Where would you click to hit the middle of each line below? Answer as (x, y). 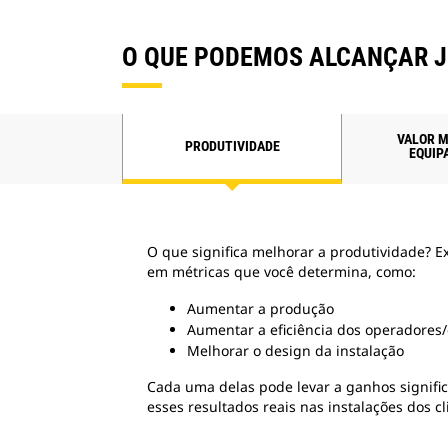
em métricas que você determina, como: (281, 271)
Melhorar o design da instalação (295, 350)
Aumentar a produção (260, 308)
